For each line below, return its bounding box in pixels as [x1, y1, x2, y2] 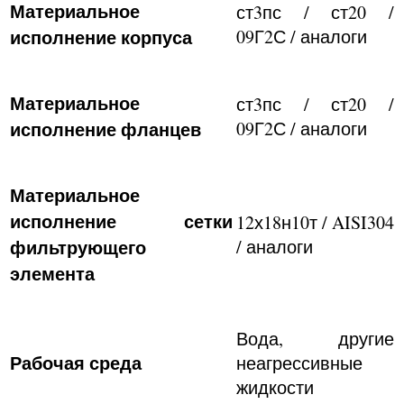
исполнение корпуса [10, 24, 192, 50]
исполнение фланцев [10, 116, 201, 142]
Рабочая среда [10, 350, 142, 376]
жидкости [236, 375, 314, 399]
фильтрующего [10, 234, 146, 261]
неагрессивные [236, 351, 363, 375]
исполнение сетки [10, 208, 233, 234]
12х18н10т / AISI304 [236, 210, 394, 234]
